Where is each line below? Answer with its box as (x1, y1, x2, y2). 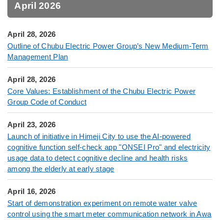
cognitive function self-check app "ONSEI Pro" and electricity (7, 143, 211, 152)
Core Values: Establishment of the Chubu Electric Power (7, 87, 196, 96)
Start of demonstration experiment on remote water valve (7, 199, 197, 208)
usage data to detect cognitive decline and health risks (7, 154, 188, 163)
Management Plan (7, 53, 68, 61)
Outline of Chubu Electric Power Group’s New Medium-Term (7, 42, 209, 51)
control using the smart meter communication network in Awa (7, 210, 212, 219)
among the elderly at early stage (7, 165, 114, 173)
